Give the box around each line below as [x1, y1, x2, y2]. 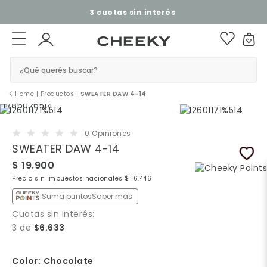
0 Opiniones [85, 128, 131, 138]
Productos [40, 90, 74, 98]
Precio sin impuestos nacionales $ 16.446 [12, 175, 151, 182]
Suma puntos [42, 191, 92, 201]
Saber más [92, 191, 132, 201]
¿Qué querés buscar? [19, 64, 98, 75]
